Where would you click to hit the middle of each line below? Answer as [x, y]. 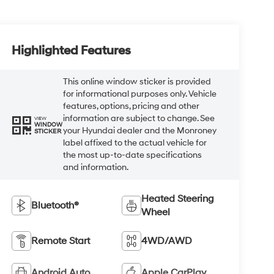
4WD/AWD [167, 241]
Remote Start [61, 241]
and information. [96, 168]
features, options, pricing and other [131, 106]
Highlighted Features [72, 51]
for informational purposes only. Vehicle [140, 94]
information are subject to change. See [139, 119]
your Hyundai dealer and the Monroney [140, 131]
